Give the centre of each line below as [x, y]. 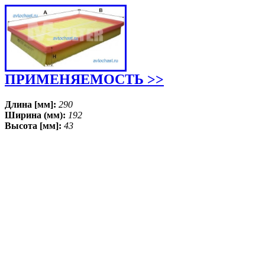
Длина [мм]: [32, 104]
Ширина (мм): [36, 115]
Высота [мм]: [34, 126]
